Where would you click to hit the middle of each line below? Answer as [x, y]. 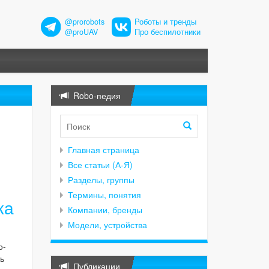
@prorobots [85, 22]
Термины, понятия [104, 195]
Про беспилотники [168, 32]
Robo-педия [94, 96]
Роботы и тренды [165, 22]
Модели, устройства [107, 225]
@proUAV [81, 32]
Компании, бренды [105, 210]
